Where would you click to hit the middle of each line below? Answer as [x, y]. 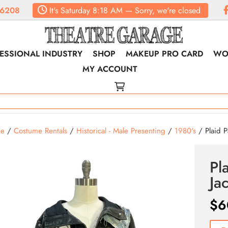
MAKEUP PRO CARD [165, 54]
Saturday [74, 10]
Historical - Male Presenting [121, 131]
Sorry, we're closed [168, 10]
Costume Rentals [40, 131]
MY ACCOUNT [110, 69]
